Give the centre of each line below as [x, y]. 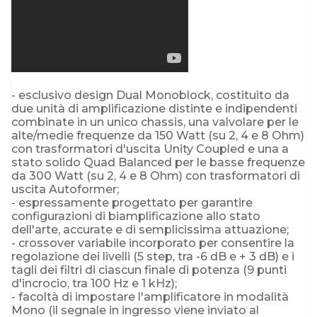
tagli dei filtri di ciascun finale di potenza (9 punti [149, 270]
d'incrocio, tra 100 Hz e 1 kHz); [94, 283]
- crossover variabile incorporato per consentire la [153, 243]
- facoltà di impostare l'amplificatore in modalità [150, 296]
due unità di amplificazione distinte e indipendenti [154, 108]
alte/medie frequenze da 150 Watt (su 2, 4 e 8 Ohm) [158, 135]
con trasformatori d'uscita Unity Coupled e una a [150, 149]
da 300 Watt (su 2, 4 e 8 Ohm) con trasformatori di [156, 175]
